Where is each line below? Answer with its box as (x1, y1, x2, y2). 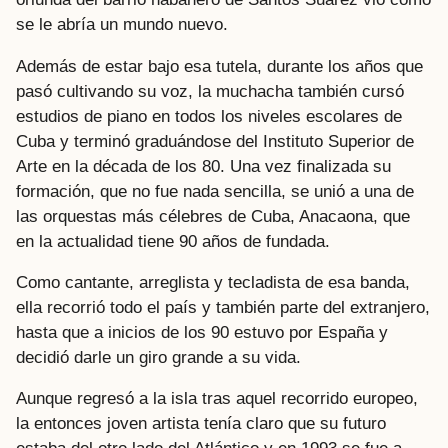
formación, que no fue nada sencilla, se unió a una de (16, 181, 414, 201)
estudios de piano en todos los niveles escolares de (16, 106, 402, 126)
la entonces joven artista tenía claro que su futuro (16, 414, 386, 434)
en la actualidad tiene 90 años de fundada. (16, 231, 330, 251)
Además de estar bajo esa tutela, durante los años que (16, 56, 423, 76)
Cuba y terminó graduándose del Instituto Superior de (16, 131, 414, 151)
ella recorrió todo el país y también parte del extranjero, (16, 297, 430, 317)
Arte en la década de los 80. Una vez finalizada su (16, 156, 391, 176)
